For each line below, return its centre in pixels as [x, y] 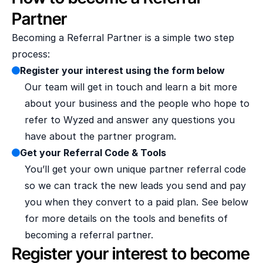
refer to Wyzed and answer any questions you [130, 120]
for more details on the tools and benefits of [126, 218]
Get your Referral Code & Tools [93, 153]
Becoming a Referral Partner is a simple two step [123, 38]
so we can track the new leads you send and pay [135, 186]
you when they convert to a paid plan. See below [136, 202]
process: [31, 54]
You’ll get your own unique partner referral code [135, 169]
